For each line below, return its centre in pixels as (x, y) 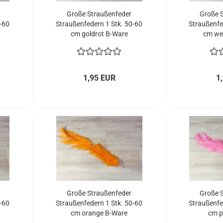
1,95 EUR (100, 78)
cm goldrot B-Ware (99, 34)
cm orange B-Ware (99, 213)
